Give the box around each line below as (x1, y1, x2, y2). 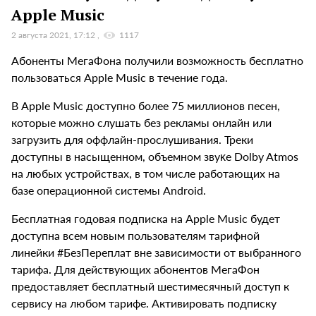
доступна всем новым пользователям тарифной (11, 227, 260, 244)
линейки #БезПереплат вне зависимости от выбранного (11, 244, 301, 261)
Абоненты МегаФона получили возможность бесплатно (11, 52, 303, 69)
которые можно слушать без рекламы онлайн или (11, 114, 272, 131)
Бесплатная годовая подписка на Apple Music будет (11, 210, 280, 227)
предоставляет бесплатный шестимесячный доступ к (11, 278, 289, 295)
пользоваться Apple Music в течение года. (11, 69, 228, 86)
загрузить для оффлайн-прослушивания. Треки (11, 131, 253, 148)
